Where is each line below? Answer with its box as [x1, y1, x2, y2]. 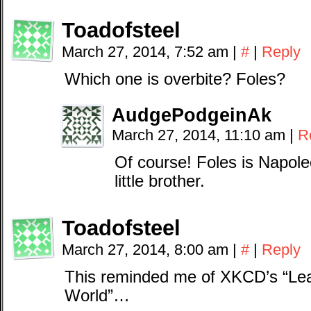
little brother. [115, 172, 205, 190]
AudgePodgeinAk [112, 104, 271, 126]
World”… [65, 287, 130, 305]
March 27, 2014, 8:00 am [62, 241, 233, 258]
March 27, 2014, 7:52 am [62, 43, 233, 60]
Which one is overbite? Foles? [65, 70, 285, 88]
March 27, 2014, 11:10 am [112, 126, 289, 144]
